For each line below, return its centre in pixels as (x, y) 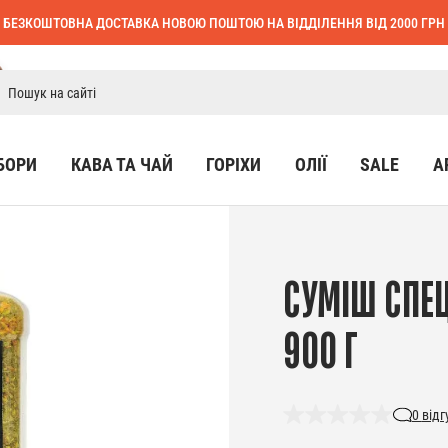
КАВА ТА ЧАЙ (121, 164)
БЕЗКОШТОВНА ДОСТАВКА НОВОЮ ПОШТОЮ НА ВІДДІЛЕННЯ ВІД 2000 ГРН (224, 22)
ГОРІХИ (234, 164)
